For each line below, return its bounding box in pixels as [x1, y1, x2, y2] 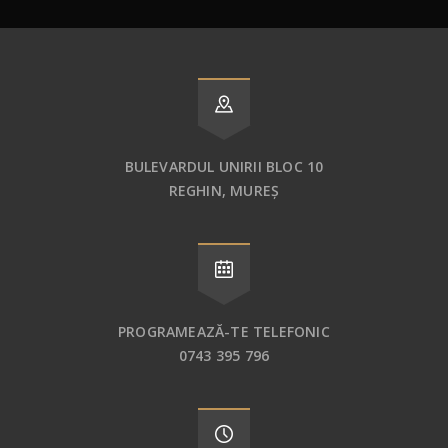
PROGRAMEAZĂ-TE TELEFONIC [118, 322, 330, 342]
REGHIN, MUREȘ [168, 181, 280, 201]
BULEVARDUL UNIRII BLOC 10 [124, 157, 324, 177]
